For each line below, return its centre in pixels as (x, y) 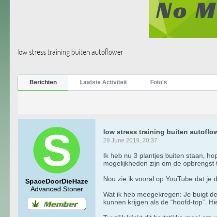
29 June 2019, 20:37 (130, 140)
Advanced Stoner (57, 189)
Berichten (43, 82)
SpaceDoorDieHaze (57, 181)
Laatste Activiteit (103, 82)
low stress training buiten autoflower (70, 52)
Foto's (159, 82)
